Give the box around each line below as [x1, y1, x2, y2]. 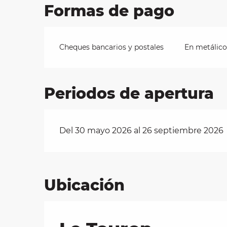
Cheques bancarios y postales [59, 43, 164, 52]
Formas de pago [44, 2, 175, 21]
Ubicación [44, 176, 125, 195]
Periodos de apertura [44, 84, 214, 103]
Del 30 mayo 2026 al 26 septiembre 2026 [59, 126, 224, 136]
